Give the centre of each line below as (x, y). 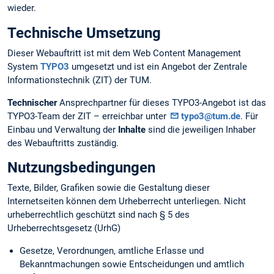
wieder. (22, 8)
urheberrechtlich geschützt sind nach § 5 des (98, 214)
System (24, 66)
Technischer (32, 102)
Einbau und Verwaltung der (63, 129)
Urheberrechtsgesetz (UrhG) (64, 228)
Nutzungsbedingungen (81, 167)
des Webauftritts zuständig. (63, 143)
